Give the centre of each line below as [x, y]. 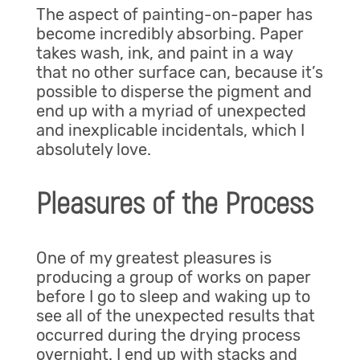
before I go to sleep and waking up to [173, 297]
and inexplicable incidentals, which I [170, 131]
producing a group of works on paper [173, 278]
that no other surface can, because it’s [179, 73]
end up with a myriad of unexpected [171, 111]
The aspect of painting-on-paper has [174, 15]
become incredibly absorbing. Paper [170, 34]
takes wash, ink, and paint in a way [164, 53]
